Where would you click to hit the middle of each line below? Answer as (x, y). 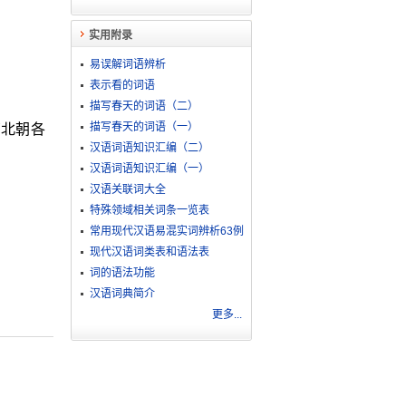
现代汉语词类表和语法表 (149, 252)
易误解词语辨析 (127, 64)
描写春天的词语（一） (144, 127)
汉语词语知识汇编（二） (149, 148)
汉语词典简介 (122, 294)
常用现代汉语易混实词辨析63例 (166, 231)
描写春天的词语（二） (144, 106)
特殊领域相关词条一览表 (149, 210)
